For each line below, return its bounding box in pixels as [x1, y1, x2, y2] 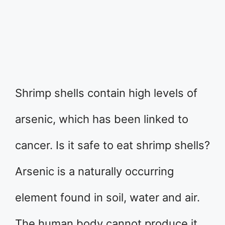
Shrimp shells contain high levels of [15, 86, 197, 99]
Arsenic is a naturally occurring [15, 165, 174, 178]
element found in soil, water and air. [15, 191, 200, 204]
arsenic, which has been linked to [15, 113, 188, 126]
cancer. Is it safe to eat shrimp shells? [15, 139, 210, 152]
